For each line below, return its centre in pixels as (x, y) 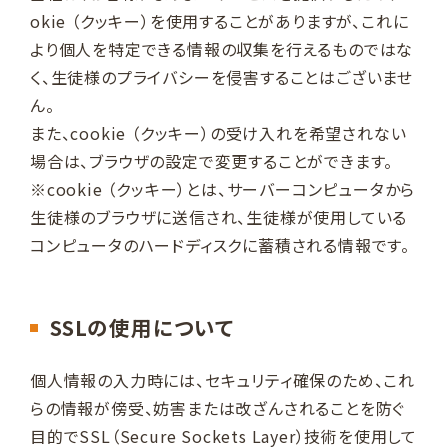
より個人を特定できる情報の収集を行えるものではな (222, 48)
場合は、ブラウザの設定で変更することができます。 (212, 160)
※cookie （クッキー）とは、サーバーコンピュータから (223, 188)
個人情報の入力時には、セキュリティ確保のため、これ (222, 379)
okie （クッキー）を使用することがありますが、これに (219, 20)
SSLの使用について (142, 326)
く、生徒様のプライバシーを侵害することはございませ (221, 76)
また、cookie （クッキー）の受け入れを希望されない (218, 132)
